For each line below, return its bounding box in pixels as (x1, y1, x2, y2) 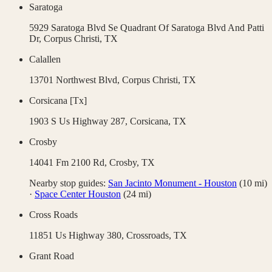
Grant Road (29, 251, 74, 262)
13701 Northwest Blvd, (29, 75, 122, 86)
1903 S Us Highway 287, (29, 116, 130, 127)
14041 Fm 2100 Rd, (29, 157, 109, 168)
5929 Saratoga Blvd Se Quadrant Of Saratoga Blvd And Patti (29, 22, 264, 33)
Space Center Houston (35, 189, 121, 200)
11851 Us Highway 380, (29, 230, 126, 241)
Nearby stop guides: (29, 178, 106, 189)
